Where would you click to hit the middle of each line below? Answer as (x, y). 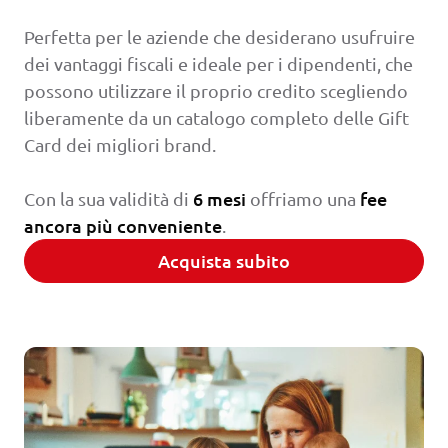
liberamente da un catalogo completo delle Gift (216, 118)
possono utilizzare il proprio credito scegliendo (216, 91)
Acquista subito (224, 261)
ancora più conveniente (123, 226)
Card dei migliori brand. (120, 145)
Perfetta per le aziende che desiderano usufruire (219, 37)
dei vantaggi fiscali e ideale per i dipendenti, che (218, 64)
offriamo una (303, 199)
